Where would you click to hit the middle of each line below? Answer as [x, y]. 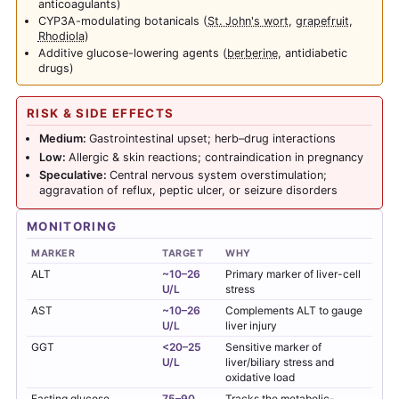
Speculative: [74, 175]
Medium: [64, 139]
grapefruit [322, 21]
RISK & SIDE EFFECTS [101, 114]
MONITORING [72, 226]
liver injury [251, 325]
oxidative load [260, 377]
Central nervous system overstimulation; [218, 175]
